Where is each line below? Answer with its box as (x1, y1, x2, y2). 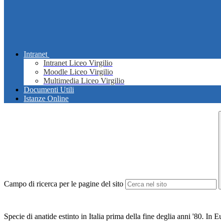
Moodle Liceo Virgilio (43, 68, 113, 76)
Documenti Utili (24, 85, 74, 94)
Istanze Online (24, 94, 69, 103)
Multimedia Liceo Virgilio (43, 76, 124, 85)
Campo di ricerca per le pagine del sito (4, 180, 123, 188)
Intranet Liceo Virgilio (43, 59, 112, 68)
